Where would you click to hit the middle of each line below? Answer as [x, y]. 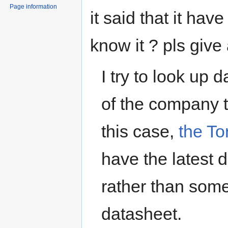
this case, [140, 132]
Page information [34, 6]
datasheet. [142, 214]
